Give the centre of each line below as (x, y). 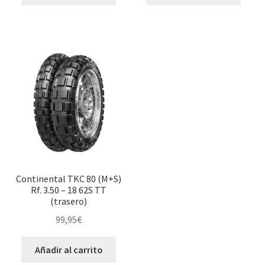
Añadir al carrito (69, 249)
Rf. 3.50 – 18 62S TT (69, 190)
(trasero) (69, 201)
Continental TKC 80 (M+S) (69, 179)
